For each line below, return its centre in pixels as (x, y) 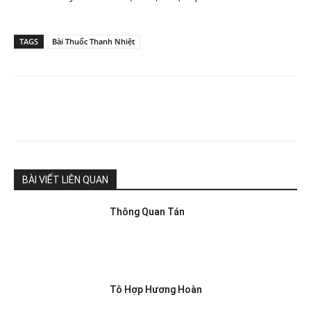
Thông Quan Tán (148, 212)
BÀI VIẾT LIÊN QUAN (65, 180)
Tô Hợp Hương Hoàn (156, 289)
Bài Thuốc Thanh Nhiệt (93, 41)
